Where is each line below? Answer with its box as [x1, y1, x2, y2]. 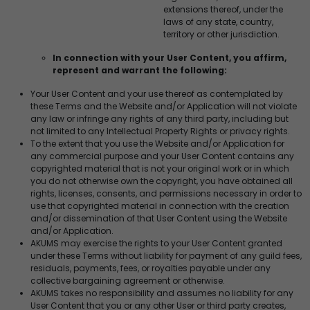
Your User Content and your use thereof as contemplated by [30, 87, 283, 100]
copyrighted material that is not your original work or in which [30, 162, 289, 174]
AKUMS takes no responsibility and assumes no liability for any [30, 286, 293, 299]
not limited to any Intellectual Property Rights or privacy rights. [30, 125, 290, 137]
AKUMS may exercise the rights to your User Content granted [30, 237, 282, 249]
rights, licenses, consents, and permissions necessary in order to [30, 187, 302, 199]
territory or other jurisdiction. [163, 28, 280, 40]
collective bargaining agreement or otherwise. [30, 274, 225, 286]
